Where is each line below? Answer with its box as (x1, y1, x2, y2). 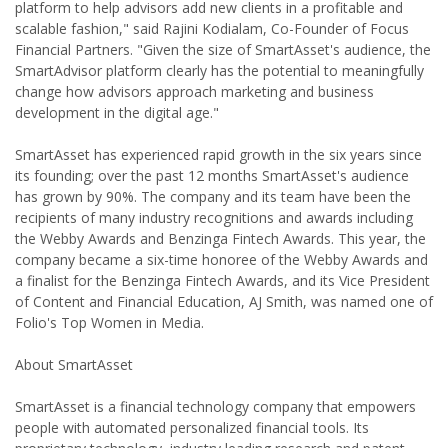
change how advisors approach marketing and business (15, 82, 374, 101)
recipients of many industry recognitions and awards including (15, 208, 413, 227)
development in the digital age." (15, 103, 219, 122)
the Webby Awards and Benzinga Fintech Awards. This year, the (15, 229, 426, 248)
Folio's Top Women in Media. (15, 313, 204, 332)
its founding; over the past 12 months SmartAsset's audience (15, 166, 409, 185)
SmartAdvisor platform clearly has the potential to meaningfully (15, 61, 424, 80)
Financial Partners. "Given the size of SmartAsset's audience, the (15, 40, 431, 59)
